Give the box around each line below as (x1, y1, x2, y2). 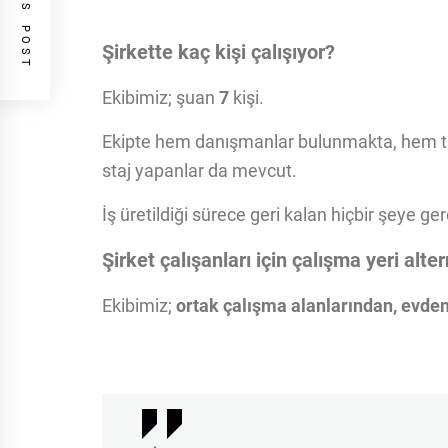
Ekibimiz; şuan (102, 87, 219, 108)
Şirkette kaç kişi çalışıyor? (102, 40, 335, 64)
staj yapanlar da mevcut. (102, 160, 297, 181)
